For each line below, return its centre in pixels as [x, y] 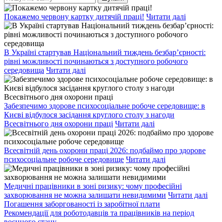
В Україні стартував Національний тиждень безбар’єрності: [105, 52]
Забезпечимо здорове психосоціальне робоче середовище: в [105, 106]
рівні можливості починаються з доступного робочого [96, 61]
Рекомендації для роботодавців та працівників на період [99, 213]
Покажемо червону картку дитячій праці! [74, 17]
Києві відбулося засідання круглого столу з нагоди [89, 115]
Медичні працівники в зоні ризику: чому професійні [93, 186]
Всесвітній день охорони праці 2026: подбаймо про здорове [105, 150]
